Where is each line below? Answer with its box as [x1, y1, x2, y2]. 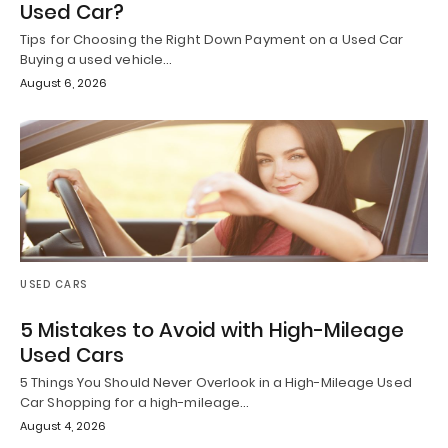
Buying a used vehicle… [20, 49, 173, 69]
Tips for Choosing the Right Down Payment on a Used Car [20, 29, 404, 49]
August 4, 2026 [20, 417, 106, 434]
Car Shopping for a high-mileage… [20, 392, 250, 412]
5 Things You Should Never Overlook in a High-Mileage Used [20, 372, 412, 392]
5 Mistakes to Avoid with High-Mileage [20, 315, 404, 344]
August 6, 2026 [20, 74, 107, 91]
